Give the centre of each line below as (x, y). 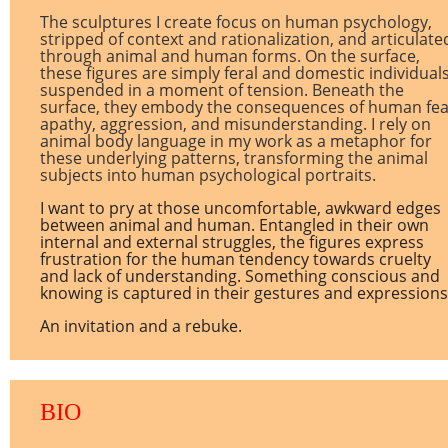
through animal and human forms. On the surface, (230, 56)
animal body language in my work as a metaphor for (236, 141)
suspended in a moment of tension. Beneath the (222, 90)
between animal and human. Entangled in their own (234, 225)
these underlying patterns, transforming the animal (234, 158)
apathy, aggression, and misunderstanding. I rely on (235, 124)
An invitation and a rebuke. (141, 326)
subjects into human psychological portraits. (208, 175)
